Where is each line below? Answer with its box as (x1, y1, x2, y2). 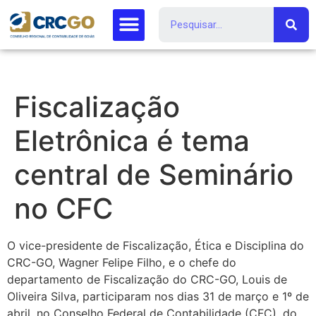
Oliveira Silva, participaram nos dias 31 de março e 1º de (7, 289, 309, 303)
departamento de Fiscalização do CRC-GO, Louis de (7, 272, 287, 286)
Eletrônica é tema (14, 123, 250, 158)
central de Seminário (14, 157, 293, 192)
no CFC (14, 191, 113, 226)
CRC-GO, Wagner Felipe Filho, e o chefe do (7, 255, 236, 269)
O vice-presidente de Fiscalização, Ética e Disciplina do (7, 238, 304, 253)
